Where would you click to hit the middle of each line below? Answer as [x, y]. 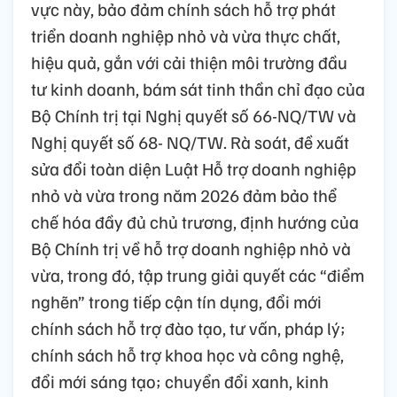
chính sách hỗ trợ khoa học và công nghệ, [187, 354]
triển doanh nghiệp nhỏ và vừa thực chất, [186, 35]
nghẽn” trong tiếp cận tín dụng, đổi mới [176, 301]
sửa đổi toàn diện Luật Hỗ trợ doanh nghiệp [194, 168]
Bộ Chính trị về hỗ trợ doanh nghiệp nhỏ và [191, 248]
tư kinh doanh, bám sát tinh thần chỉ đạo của [198, 88]
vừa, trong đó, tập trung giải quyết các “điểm [198, 274]
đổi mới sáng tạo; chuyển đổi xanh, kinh [180, 381]
